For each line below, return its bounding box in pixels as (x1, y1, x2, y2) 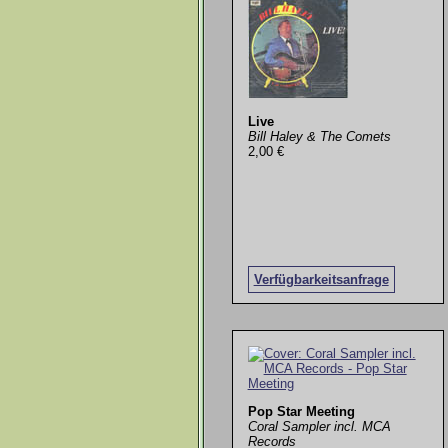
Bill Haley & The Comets (247, 129, 391, 145)
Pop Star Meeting (247, 403, 355, 419)
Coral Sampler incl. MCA (247, 418, 391, 434)
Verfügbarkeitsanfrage (253, 272, 389, 288)
